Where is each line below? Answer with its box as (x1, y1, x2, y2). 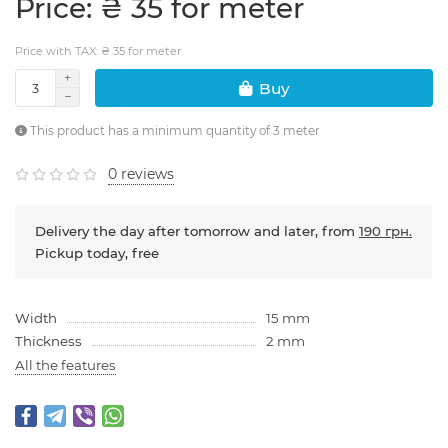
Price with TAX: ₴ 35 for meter (15, 44, 181, 59)
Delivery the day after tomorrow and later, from (35, 223, 359, 240)
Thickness (15, 333, 82, 350)
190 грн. (359, 223, 412, 240)
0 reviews (108, 165, 174, 184)
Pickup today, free (35, 245, 159, 262)
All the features (15, 357, 116, 374)
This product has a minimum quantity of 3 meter (27, 123, 320, 139)
